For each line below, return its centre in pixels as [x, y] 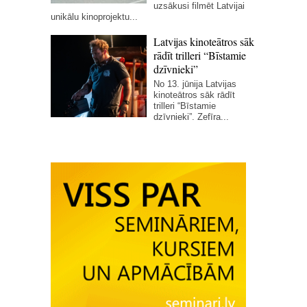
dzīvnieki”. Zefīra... [191, 117]
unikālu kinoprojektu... [94, 17]
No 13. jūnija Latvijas [195, 84]
